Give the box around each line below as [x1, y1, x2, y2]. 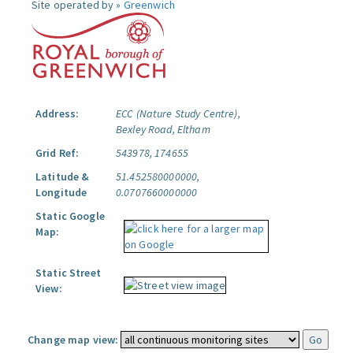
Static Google [35, 209, 105, 223]
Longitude [35, 185, 87, 199]
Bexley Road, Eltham [116, 122, 210, 136]
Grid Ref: [35, 146, 80, 160]
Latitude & [35, 169, 90, 184]
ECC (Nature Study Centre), [116, 106, 240, 121]
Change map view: [28, 333, 119, 347]
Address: [35, 106, 80, 121]
